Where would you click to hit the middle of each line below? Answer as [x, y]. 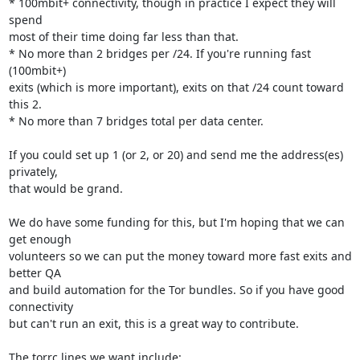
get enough [40, 239]
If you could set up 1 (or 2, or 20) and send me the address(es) [176, 155]
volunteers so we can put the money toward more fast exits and [180, 256]
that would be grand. [65, 188]
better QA [35, 273]
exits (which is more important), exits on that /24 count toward [176, 87]
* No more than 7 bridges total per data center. [136, 121]
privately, [33, 172]
